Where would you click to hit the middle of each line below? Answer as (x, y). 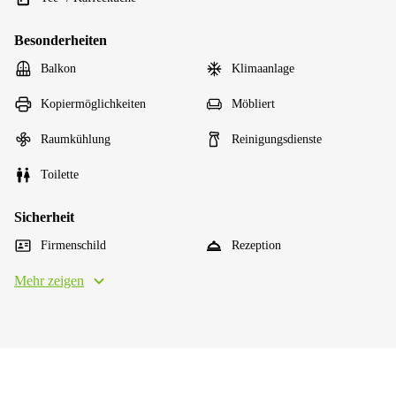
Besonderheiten (61, 40)
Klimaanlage (263, 68)
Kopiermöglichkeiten (93, 103)
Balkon (58, 68)
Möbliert (253, 103)
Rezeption (256, 245)
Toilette (60, 174)
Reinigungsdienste (277, 139)
